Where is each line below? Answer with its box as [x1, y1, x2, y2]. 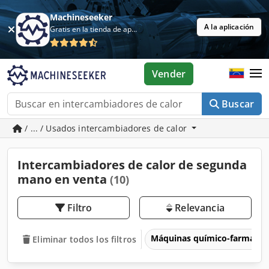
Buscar [222, 97, 254, 110]
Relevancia [172, 201, 225, 214]
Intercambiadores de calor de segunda [17, 157, 247, 173]
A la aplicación [204, 22, 254, 32]
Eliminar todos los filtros [32, 233, 136, 245]
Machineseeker [50, 11, 113, 23]
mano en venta [17, 171, 110, 187]
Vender [152, 67, 186, 80]
